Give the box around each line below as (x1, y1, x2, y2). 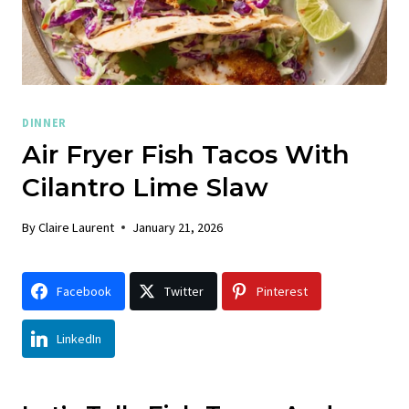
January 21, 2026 (132, 218, 224, 236)
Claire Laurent (38, 218, 115, 236)
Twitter (164, 282, 204, 299)
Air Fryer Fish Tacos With (22, 139, 350, 171)
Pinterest (257, 282, 308, 299)
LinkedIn (57, 330, 101, 347)
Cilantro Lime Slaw (22, 172, 268, 204)
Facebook (57, 282, 111, 299)
